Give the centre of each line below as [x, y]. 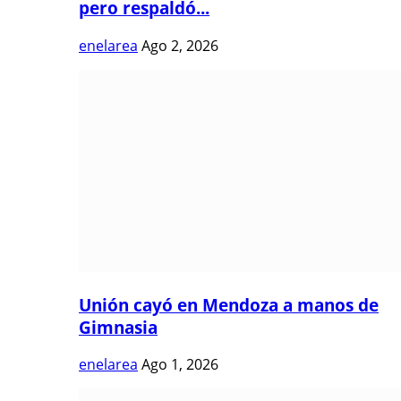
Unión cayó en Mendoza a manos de [229, 304]
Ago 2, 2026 [180, 45]
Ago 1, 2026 [180, 365]
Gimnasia [118, 327]
